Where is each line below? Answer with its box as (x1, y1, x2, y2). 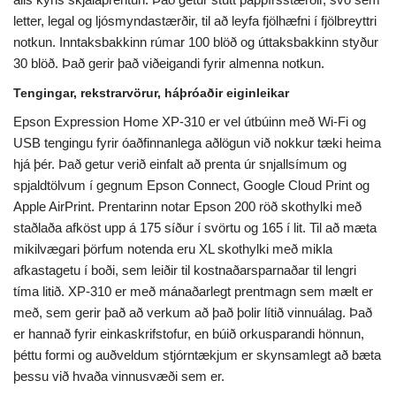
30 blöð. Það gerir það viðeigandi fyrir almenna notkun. (13, 56, 324, 72)
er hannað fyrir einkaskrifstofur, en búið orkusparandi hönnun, (13, 326, 364, 342)
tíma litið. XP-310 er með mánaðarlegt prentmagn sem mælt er (13, 284, 373, 300)
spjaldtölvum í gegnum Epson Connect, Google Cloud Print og (13, 178, 369, 194)
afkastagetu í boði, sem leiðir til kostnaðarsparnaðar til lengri (13, 263, 356, 278)
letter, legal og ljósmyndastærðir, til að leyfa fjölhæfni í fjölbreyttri (13, 13, 377, 29)
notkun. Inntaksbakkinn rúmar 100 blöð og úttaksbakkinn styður (13, 34, 378, 50)
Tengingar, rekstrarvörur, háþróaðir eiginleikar (13, 86, 289, 101)
